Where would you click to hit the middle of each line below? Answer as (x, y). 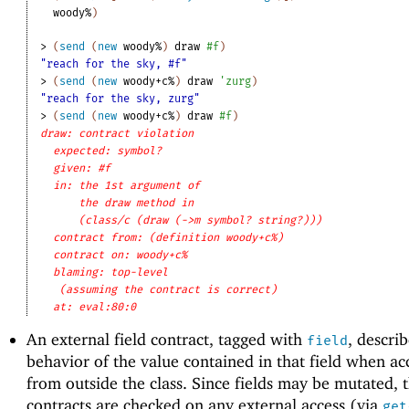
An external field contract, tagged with (166, 339)
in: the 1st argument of (127, 185)
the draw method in (136, 202)
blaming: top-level (111, 272)
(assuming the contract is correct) (168, 289)
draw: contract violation (117, 133)
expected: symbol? (108, 150)
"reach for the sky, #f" (114, 63)
